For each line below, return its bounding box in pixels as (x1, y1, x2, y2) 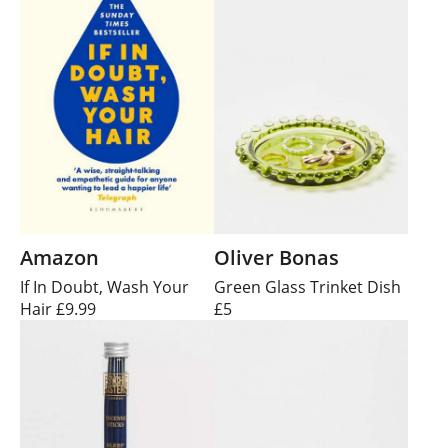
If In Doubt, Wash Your (20, 276, 189, 299)
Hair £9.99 (20, 298, 96, 321)
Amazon (20, 244, 99, 272)
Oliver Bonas (214, 244, 339, 272)
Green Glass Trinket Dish (214, 276, 401, 299)
